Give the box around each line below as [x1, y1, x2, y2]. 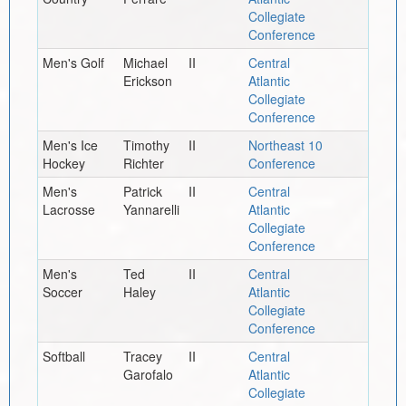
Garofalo [122, 364, 173, 383]
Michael [122, 53, 168, 72]
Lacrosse [42, 199, 95, 218]
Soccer [42, 282, 82, 301]
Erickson [122, 71, 172, 90]
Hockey [42, 153, 85, 172]
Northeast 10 [247, 135, 323, 154]
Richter [122, 153, 164, 172]
